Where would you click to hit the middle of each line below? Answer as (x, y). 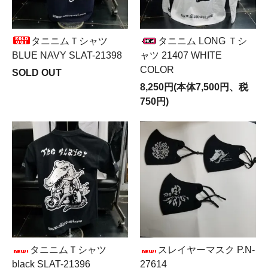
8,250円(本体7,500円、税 (194, 87)
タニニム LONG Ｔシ (202, 41)
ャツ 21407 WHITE (181, 56)
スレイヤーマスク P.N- (206, 250)
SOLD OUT (37, 73)
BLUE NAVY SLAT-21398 (67, 56)
